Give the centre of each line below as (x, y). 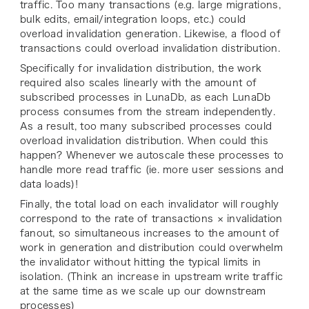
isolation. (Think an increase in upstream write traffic (151, 277)
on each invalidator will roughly (200, 205)
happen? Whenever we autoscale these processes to (152, 156)
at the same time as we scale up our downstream (143, 291)
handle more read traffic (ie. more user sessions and (152, 170)
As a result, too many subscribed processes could (146, 127)
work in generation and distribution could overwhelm (151, 248)
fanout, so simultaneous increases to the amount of (150, 233)
